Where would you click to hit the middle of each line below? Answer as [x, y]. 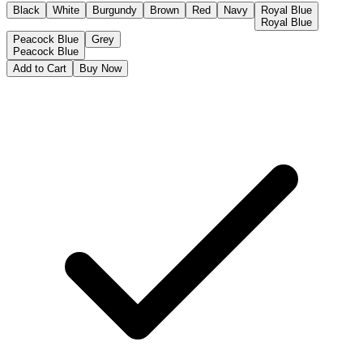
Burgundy [115, 11]
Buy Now [100, 69]
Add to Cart [40, 69]
